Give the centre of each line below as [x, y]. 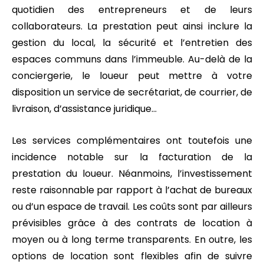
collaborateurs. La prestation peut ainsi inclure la [132, 26]
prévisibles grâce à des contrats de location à [132, 223]
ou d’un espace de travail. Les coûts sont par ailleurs [132, 206]
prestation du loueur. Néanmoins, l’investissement [132, 173]
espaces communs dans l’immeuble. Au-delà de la [132, 59]
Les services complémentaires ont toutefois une [132, 140]
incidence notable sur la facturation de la [132, 157]
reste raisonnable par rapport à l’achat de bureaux [132, 190]
